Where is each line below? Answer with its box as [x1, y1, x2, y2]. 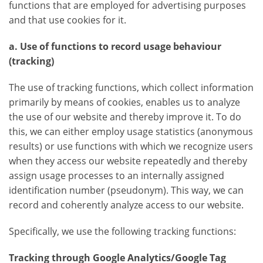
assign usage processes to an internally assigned [9, 169, 224, 183]
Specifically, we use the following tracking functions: [9, 225, 236, 238]
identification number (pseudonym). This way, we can [9, 184, 244, 197]
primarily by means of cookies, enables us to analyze [9, 96, 240, 109]
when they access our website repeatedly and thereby [9, 154, 247, 168]
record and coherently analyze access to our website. [9, 198, 244, 212]
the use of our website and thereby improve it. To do [9, 110, 241, 124]
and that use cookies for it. [9, 14, 126, 27]
